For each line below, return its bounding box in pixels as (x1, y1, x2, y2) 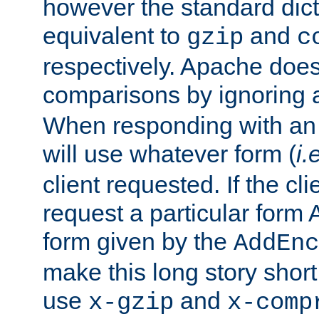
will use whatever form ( (43, 140, 296, 167)
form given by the (43, 227, 234, 255)
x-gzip (88, 288, 174, 316)
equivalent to (43, 21, 187, 49)
